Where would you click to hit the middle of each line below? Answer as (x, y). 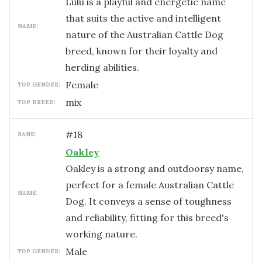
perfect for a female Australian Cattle (150, 185)
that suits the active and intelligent (143, 18)
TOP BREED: (37, 102)
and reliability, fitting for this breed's (147, 218)
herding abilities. (102, 67)
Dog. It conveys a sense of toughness (149, 201)
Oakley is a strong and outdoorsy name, (155, 168)
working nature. (101, 234)
